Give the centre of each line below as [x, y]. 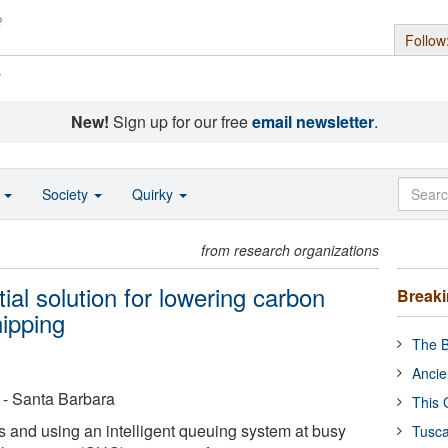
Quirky [154, 194]
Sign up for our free [180, 121]
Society [67, 194]
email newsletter [312, 121]
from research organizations [290, 250]
